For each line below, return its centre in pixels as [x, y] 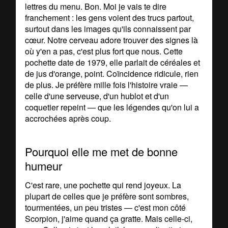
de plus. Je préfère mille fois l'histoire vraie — [107, 85]
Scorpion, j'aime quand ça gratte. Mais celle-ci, [109, 218]
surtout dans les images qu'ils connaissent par [108, 29]
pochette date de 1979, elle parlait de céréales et [113, 63]
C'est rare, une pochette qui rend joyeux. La [103, 185]
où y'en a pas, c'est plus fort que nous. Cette [104, 51]
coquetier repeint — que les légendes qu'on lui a [112, 107]
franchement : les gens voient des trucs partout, [110, 18]
